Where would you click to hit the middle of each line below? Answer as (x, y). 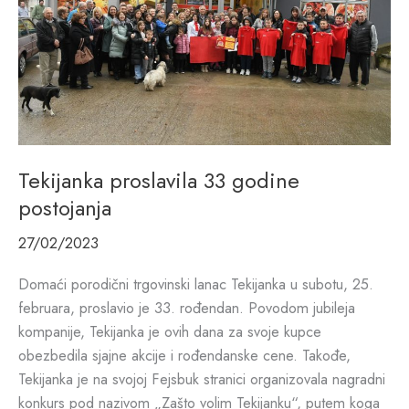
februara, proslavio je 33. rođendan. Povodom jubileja (187, 307)
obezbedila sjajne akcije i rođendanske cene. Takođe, (184, 355)
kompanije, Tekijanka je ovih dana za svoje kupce (170, 331)
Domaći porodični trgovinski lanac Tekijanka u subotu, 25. (196, 283)
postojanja (65, 209)
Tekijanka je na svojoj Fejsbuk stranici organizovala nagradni (202, 378)
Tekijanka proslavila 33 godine (159, 181)
